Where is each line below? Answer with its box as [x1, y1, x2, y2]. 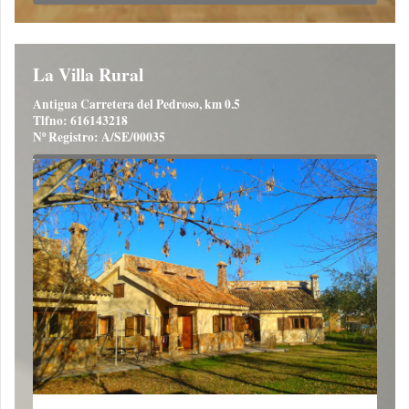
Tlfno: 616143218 [33, 111, 128, 131]
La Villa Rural [33, 61, 143, 89]
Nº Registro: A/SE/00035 [33, 128, 165, 147]
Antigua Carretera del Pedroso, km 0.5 [33, 95, 240, 114]
